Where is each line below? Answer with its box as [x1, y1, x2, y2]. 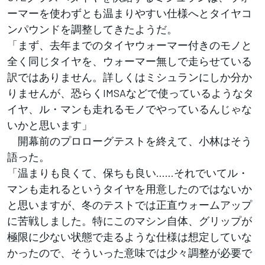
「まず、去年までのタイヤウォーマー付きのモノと [7, 38, 252, 51]
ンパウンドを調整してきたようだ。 [7, 22, 177, 35]
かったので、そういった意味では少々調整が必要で [7, 245, 252, 259]
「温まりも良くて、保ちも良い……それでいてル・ [7, 166, 248, 179]
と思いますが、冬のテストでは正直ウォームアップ [7, 198, 252, 211]
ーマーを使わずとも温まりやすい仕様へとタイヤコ [7, 6, 252, 20]
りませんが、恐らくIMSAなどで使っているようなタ [7, 86, 254, 99]
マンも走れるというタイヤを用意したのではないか [7, 182, 252, 195]
